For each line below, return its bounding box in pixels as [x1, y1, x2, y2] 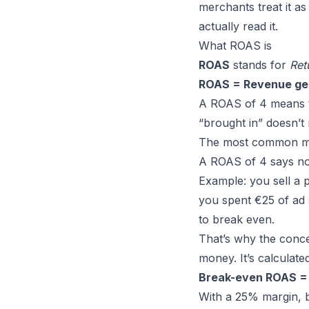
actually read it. [199, 19, 278, 33]
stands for [230, 58, 290, 72]
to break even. [199, 212, 275, 226]
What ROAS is [199, 39, 272, 52]
